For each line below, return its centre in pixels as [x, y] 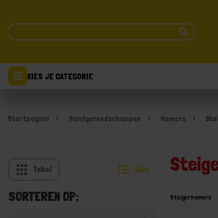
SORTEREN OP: [44, 196]
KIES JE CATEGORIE [60, 76]
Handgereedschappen [105, 118]
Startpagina [28, 118]
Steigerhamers [191, 197]
